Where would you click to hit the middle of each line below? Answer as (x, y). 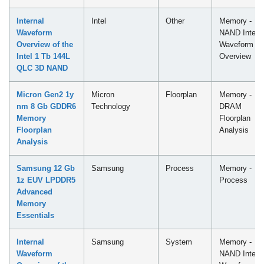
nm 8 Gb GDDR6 (46, 106)
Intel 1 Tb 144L (43, 56)
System (179, 242)
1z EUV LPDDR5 (46, 180)
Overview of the (45, 44)
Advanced (34, 192)
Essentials (35, 215)
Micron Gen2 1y (45, 94)
